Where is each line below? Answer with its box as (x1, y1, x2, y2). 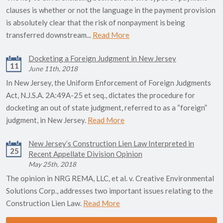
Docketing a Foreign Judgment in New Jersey (28, 54, 176, 63)
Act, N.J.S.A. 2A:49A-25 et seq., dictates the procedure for (6, 91, 195, 100)
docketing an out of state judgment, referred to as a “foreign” (6, 103, 207, 112)
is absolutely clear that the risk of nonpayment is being (6, 18, 185, 27)
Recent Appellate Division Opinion (28, 149, 142, 159)
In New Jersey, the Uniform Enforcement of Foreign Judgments (6, 78, 211, 88)
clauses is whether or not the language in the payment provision (6, 5, 216, 15)
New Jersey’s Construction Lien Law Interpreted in (28, 139, 194, 148)
